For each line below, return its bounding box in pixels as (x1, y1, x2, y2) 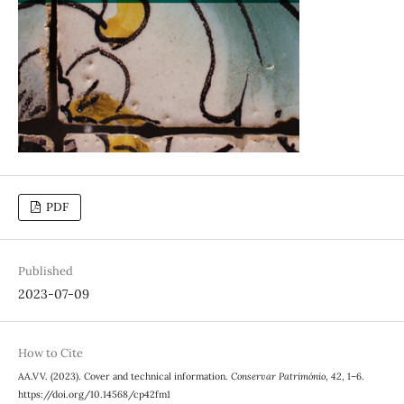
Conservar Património (230, 370, 326, 383)
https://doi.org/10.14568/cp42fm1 (17, 388, 170, 401)
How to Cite (17, 345, 83, 362)
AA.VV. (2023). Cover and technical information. (17, 370, 231, 383)
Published (17, 263, 73, 280)
